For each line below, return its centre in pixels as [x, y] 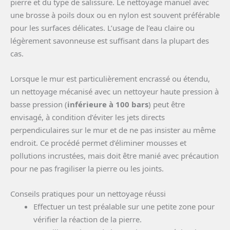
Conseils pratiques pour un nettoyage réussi [88, 194]
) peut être [167, 104]
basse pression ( [39, 104]
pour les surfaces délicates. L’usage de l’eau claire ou [102, 28]
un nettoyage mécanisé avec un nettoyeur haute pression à [114, 92]
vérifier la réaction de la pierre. [88, 219]
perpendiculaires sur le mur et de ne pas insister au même [113, 130]
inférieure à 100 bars [108, 104]
